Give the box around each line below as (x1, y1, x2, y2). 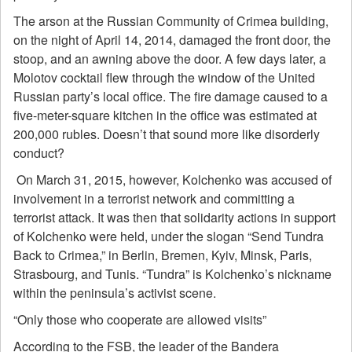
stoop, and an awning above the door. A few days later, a (13, 49, 326, 68)
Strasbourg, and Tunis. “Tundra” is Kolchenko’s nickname (13, 265, 332, 283)
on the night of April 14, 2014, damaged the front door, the (13, 31, 331, 49)
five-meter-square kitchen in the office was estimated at (13, 106, 317, 124)
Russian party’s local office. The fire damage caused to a (13, 87, 328, 105)
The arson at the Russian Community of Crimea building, (13, 12, 328, 30)
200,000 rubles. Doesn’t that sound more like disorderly (13, 125, 320, 143)
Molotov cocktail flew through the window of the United (13, 68, 315, 86)
